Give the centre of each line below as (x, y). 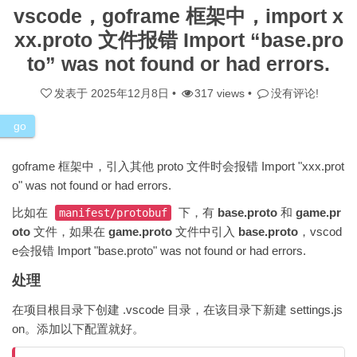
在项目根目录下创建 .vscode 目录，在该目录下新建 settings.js (177, 310)
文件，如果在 (69, 231)
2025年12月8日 (129, 93)
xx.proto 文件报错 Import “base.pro (178, 40)
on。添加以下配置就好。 (78, 329)
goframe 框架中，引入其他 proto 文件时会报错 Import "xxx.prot (178, 166)
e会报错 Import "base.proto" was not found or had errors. (159, 251)
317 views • (225, 93)
